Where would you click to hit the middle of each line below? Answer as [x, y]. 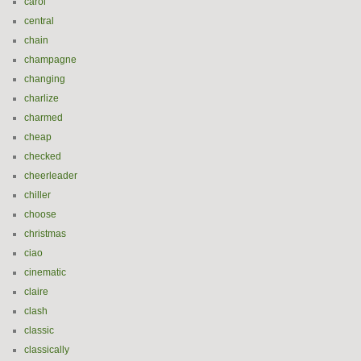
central [39, 21]
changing [45, 79]
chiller [37, 195]
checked [43, 156]
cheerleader [51, 176]
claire [36, 292]
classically [47, 350]
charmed [44, 118]
